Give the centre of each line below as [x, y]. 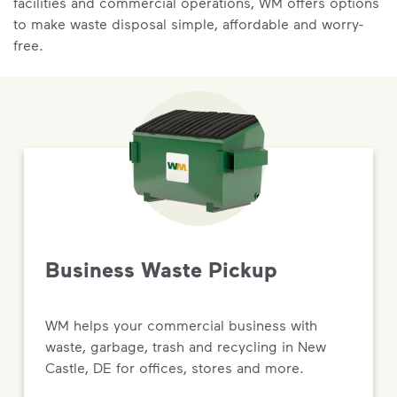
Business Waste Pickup [161, 269]
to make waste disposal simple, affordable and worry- [188, 23]
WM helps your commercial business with [181, 324]
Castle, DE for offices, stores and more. [175, 367]
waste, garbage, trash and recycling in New [186, 346]
